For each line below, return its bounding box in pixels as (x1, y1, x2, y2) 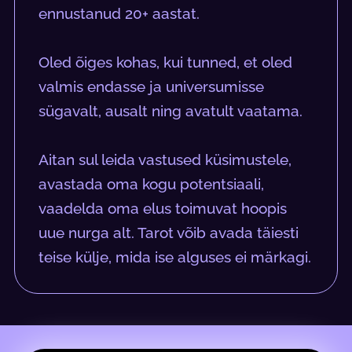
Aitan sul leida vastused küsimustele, (38, 151, 292, 169)
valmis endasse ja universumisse (38, 78, 265, 96)
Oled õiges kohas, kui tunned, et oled (38, 53, 293, 71)
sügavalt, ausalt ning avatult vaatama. (38, 102, 303, 120)
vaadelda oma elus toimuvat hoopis (38, 200, 288, 218)
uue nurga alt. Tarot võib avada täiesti (38, 224, 299, 242)
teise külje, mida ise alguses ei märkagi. (38, 248, 312, 266)
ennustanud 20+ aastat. (38, 5, 200, 23)
